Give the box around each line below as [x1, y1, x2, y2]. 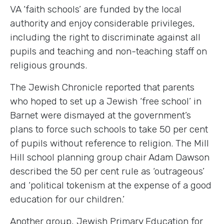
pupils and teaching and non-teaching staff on [10, 45, 207, 57]
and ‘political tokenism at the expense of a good [10, 179, 211, 191]
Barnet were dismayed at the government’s [10, 109, 191, 121]
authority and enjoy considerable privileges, [10, 17, 195, 29]
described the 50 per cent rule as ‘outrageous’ [10, 165, 204, 177]
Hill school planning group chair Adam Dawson [10, 151, 209, 163]
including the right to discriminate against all [10, 31, 200, 43]
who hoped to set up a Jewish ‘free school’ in [10, 95, 201, 107]
